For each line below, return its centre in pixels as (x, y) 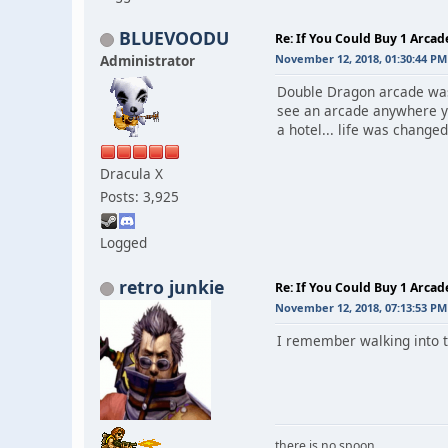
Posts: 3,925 (139, 196)
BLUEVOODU (174, 37)
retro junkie (171, 286)
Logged (123, 242)
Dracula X (131, 173)
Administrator (147, 60)
